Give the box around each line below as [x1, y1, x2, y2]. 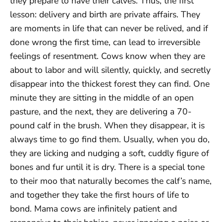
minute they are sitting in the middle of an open [10, 92, 194, 104]
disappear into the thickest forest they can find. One [10, 78, 210, 90]
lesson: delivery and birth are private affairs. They [10, 8, 200, 21]
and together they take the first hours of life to [10, 189, 189, 201]
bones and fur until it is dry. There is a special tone [10, 161, 205, 173]
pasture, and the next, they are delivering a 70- [10, 106, 191, 118]
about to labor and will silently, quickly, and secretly [10, 64, 211, 76]
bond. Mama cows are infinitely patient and [10, 203, 177, 215]
